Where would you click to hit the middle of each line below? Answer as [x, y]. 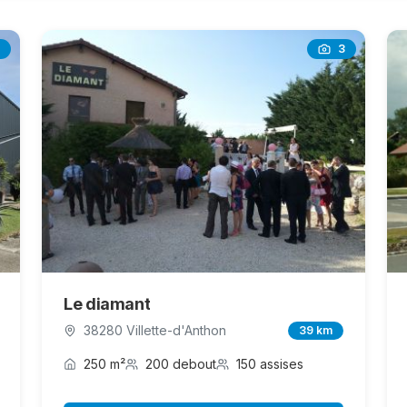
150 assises [270, 364]
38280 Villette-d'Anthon [155, 331]
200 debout [181, 364]
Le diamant [107, 304]
